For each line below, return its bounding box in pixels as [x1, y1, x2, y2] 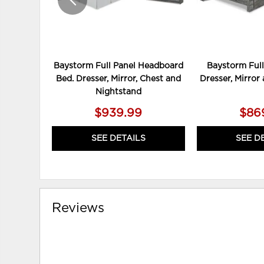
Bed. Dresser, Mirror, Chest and [55, 75, 181, 84]
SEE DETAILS [91, 134, 146, 143]
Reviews [52, 202, 105, 215]
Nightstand [95, 88, 141, 97]
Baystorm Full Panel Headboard [53, 62, 183, 71]
